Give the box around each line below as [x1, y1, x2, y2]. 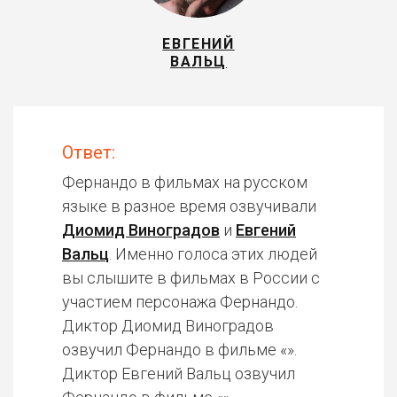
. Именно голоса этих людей [109, 245, 317, 263]
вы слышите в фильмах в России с [62, 269, 320, 287]
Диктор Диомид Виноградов [62, 316, 274, 335]
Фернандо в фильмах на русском [62, 173, 307, 191]
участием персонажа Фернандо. [62, 292, 298, 311]
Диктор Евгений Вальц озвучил [62, 364, 295, 383]
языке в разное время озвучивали [62, 197, 316, 215]
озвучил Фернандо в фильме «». [62, 340, 297, 359]
